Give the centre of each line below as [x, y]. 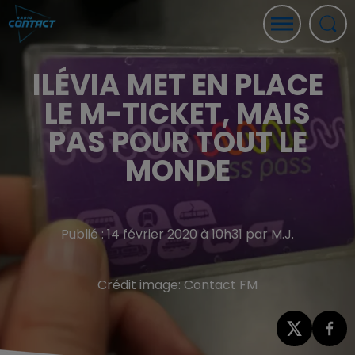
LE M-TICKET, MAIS [177, 114]
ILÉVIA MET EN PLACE [177, 85]
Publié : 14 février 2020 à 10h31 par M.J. [177, 234]
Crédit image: [141, 285]
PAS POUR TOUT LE [177, 142]
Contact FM [221, 285]
